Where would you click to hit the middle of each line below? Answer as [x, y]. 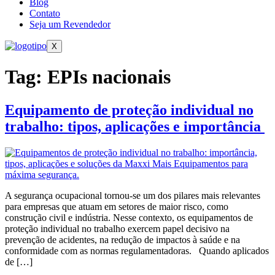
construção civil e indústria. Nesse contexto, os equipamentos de [129, 217]
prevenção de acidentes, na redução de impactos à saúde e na [122, 239]
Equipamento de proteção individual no [129, 110]
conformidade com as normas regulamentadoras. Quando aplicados [137, 250]
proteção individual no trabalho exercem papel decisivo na [117, 228]
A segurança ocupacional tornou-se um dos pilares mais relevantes [133, 195]
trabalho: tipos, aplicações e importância [135, 126]
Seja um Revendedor [70, 24]
